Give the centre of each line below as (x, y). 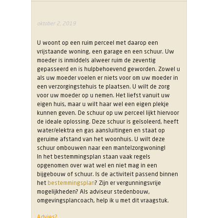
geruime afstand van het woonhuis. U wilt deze (101, 139)
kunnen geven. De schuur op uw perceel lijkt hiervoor (108, 113)
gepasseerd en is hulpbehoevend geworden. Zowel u (109, 69)
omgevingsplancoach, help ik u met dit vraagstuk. (103, 200)
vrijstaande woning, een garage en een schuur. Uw (106, 52)
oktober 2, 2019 (56, 23)
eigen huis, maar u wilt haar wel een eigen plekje (103, 104)
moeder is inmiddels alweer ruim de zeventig (96, 60)
